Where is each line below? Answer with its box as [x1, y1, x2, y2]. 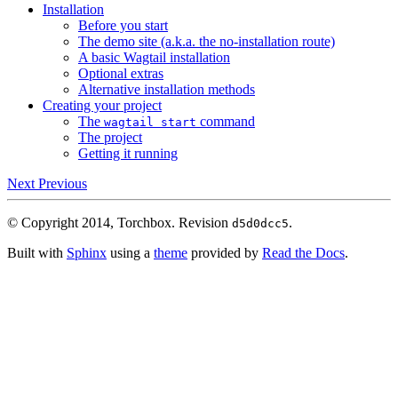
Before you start [78, 17, 168, 33]
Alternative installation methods [78, 81, 255, 97]
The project [78, 129, 142, 145]
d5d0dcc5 [232, 216, 289, 230]
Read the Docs [262, 244, 345, 260]
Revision [179, 214, 232, 230]
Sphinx [67, 244, 107, 260]
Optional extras [78, 65, 163, 81]
